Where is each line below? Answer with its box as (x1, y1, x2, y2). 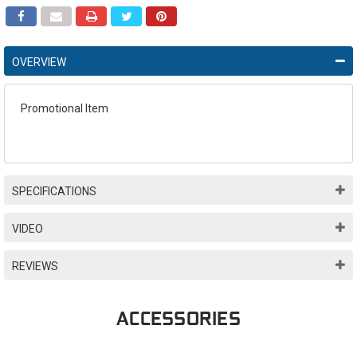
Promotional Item (21, 101, 108, 115)
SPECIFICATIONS (12, 184, 96, 198)
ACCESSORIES (116, 305, 241, 331)
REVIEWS (12, 259, 58, 273)
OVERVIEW (12, 55, 66, 69)
